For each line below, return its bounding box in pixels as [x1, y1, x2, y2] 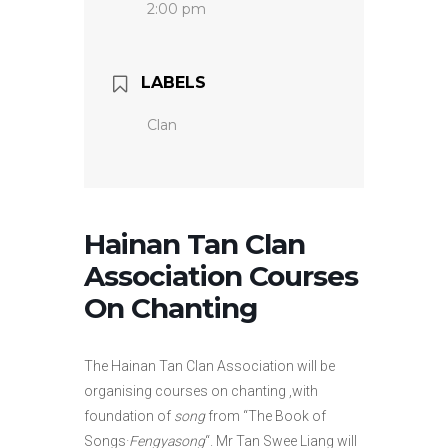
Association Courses [84, 259, 358, 293]
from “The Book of [205, 408, 326, 424]
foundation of [84, 408, 174, 424]
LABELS [141, 73, 206, 92]
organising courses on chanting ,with [84, 383, 318, 399]
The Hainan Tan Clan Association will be [84, 358, 335, 374]
